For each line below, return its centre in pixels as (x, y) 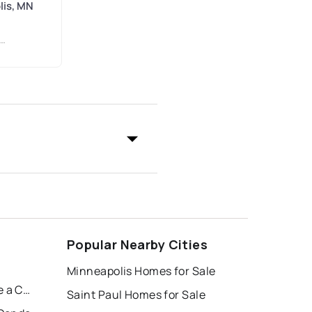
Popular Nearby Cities (138, 244)
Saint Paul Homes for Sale (136, 294)
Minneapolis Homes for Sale (141, 271)
